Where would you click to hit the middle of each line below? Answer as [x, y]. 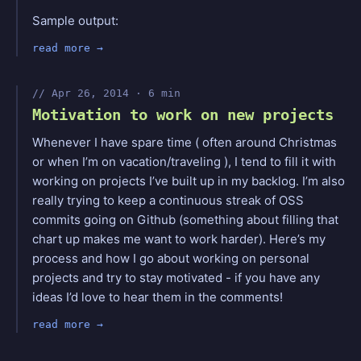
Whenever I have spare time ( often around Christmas [185, 142]
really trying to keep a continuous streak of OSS [168, 200]
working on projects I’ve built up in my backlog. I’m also [189, 180]
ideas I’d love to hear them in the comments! [158, 297]
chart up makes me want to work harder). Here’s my [179, 239]
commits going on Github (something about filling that [185, 219]
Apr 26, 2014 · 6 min [116, 93]
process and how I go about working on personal [171, 258]
